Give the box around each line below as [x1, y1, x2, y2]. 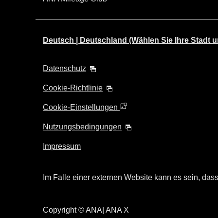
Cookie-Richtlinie [43, 84, 103, 92]
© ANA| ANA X [76, 205, 129, 214]
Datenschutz [43, 64, 86, 73]
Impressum [43, 142, 81, 150]
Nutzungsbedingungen [43, 123, 122, 131]
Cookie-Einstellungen [43, 103, 120, 111]
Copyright [43, 205, 76, 214]
